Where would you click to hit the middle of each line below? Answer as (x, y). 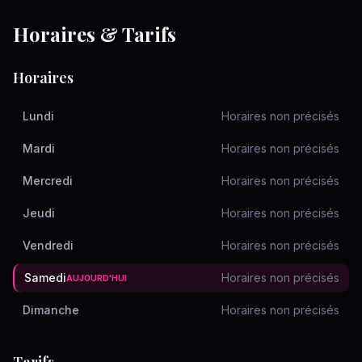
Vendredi (48, 245)
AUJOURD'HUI (97, 278)
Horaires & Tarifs (95, 34)
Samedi (45, 278)
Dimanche (51, 310)
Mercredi (48, 181)
